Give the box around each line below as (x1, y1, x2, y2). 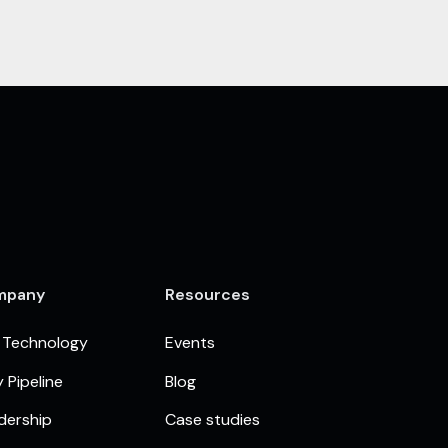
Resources (165, 284, 251, 306)
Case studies (165, 409, 261, 431)
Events (165, 332, 216, 354)
